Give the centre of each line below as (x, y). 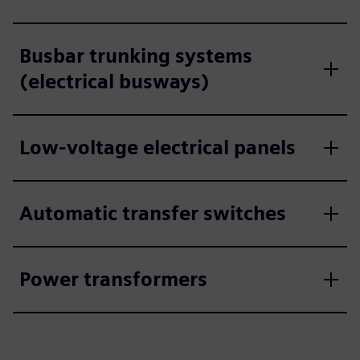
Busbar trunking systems (136, 56)
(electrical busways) (115, 82)
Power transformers (113, 279)
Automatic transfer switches (153, 213)
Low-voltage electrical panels (157, 147)
